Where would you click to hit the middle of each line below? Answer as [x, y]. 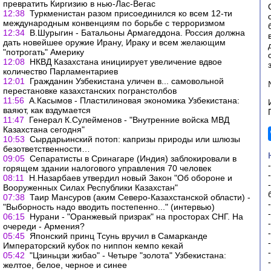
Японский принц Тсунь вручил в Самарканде [119, 236]
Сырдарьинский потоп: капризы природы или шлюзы [135, 139]
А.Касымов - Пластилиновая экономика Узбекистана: [134, 100]
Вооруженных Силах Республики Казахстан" [90, 188]
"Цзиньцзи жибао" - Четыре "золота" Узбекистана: [128, 255]
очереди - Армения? [44, 226]
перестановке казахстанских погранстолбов [90, 91]
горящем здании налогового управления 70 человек [107, 168]
